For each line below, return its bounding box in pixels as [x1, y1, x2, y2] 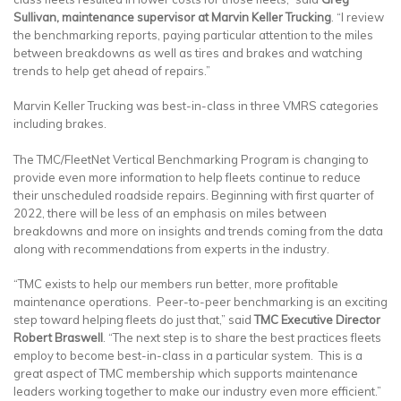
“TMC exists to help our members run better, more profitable [13, 277, 338, 292]
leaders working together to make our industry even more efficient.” [13, 384, 381, 399]
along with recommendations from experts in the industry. [13, 241, 329, 256]
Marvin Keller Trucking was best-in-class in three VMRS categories [13, 98, 379, 114]
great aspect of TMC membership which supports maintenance [13, 366, 358, 381]
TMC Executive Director [254, 312, 380, 328]
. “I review [331, 9, 384, 24]
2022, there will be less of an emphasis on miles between [13, 205, 327, 220]
